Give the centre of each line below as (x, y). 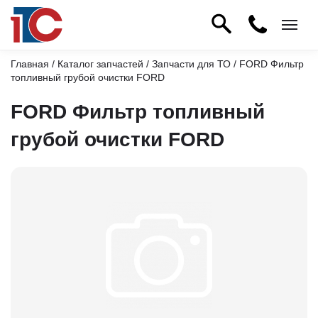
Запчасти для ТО (191, 64)
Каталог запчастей (100, 64)
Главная (30, 64)
